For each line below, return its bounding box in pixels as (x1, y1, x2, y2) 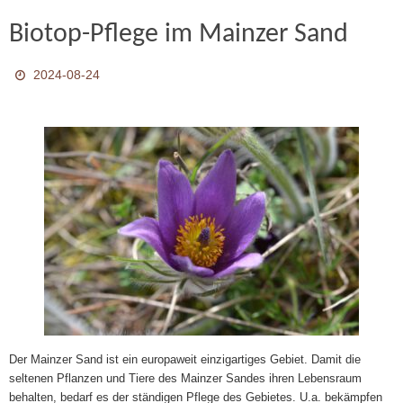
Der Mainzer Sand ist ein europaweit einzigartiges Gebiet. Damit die (9, 353, 361, 366)
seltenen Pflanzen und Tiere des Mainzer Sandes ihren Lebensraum (9, 372, 362, 385)
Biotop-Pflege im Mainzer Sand (9, 21, 348, 49)
